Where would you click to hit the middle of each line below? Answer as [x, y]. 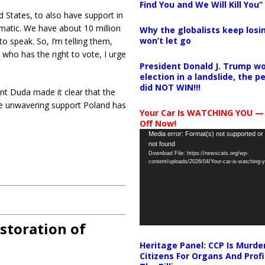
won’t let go [165, 40]
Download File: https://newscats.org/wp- [198, 153]
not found [161, 143]
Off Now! [158, 123]
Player [151, 147]
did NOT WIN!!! [170, 87]
